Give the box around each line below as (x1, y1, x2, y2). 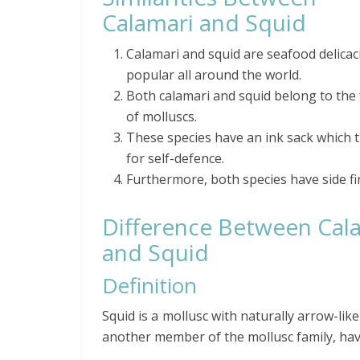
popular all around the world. (126, 66, 301, 84)
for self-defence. (126, 149, 224, 167)
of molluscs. (126, 108, 197, 125)
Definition (102, 271, 197, 300)
